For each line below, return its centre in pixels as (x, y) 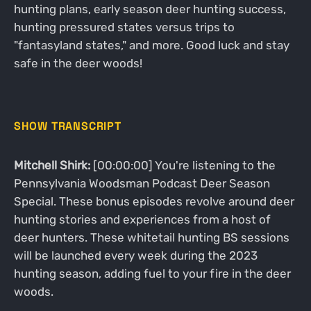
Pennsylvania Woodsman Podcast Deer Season (142, 183)
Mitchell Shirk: (52, 165)
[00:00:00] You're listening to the (183, 165)
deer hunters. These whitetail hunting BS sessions (151, 237)
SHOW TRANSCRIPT (67, 126)
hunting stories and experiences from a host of (142, 219)
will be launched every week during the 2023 (135, 255)
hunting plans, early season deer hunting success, (150, 9)
